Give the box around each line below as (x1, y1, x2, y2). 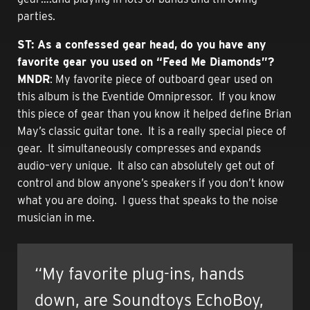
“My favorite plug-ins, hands (35, 263, 244, 284)
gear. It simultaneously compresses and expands (17, 141, 261, 155)
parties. (17, 9, 55, 23)
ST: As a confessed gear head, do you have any (17, 37, 266, 51)
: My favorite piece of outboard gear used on (50, 72, 273, 86)
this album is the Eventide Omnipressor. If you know (17, 89, 276, 103)
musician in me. (17, 210, 95, 224)
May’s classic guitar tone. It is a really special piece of (17, 124, 286, 138)
